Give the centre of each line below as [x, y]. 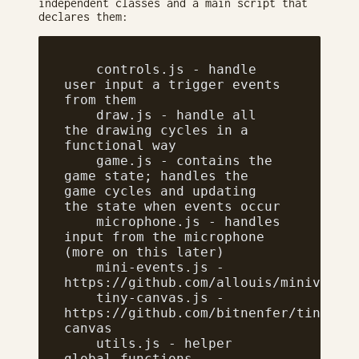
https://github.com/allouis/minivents [208, 282]
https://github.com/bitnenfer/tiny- [200, 313]
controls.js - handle [80, 69]
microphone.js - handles [80, 221]
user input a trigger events [176, 84]
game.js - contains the [80, 160]
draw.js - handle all [80, 115]
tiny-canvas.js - [80, 297]
